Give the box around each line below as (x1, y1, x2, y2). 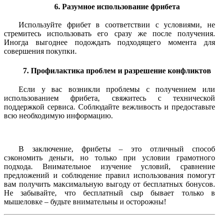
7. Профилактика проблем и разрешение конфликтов (22, 66, 211, 75)
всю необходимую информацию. (4, 111, 113, 120)
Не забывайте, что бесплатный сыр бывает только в (4, 188, 215, 197)
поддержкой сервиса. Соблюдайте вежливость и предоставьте (4, 102, 215, 111)
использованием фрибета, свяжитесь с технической (4, 93, 215, 102)
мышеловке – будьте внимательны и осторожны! (4, 197, 166, 206)
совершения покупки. (4, 47, 77, 56)
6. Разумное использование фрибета (54, 2, 180, 11)
